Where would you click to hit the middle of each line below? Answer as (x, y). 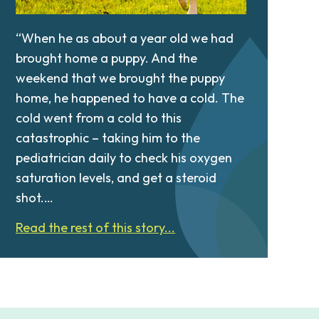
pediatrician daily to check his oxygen (124, 158)
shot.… (35, 198)
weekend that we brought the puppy (120, 78)
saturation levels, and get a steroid (116, 178)
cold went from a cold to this (99, 118)
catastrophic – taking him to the (108, 138)
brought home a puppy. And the (106, 58)
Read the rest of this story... (95, 228)
